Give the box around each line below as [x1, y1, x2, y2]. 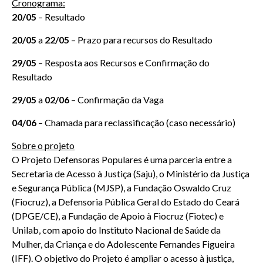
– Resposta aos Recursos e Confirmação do [36, 56, 210, 68]
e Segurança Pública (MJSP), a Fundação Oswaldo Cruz [12, 181, 231, 193]
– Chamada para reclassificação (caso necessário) [36, 116, 235, 128]
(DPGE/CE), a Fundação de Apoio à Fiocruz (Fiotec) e [12, 210, 224, 221]
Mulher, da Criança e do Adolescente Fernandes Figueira [12, 238, 235, 249]
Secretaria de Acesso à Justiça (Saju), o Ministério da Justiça [12, 167, 249, 179]
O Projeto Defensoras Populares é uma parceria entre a [12, 153, 232, 165]
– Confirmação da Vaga [69, 93, 167, 105]
